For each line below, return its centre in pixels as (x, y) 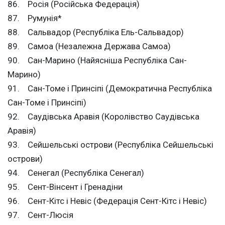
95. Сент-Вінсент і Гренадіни (65, 187)
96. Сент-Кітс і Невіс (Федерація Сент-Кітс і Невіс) (107, 201)
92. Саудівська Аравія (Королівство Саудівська (103, 117)
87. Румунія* (35, 18)
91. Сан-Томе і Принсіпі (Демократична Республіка (110, 89)
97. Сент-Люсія (40, 215)
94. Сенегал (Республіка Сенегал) (76, 173)
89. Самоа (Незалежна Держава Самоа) (89, 46)
